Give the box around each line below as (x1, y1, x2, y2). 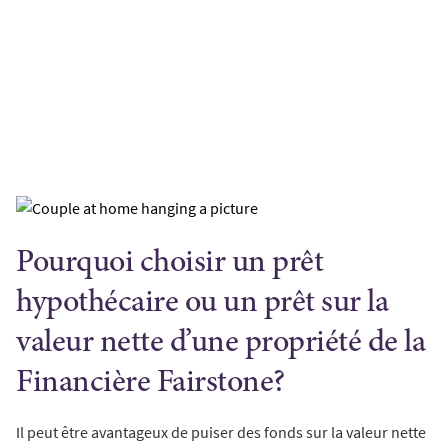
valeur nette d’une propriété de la (16, 328, 425, 361)
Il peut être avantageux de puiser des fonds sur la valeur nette (16, 422, 426, 443)
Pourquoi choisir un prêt (16, 248, 323, 281)
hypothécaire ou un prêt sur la (16, 288, 388, 321)
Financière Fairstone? (16, 368, 285, 401)
